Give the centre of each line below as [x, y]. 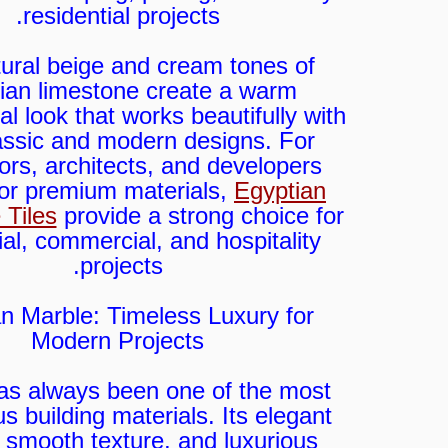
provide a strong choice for [200, 216]
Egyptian [280, 191]
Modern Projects [117, 341]
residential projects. [121, 16]
